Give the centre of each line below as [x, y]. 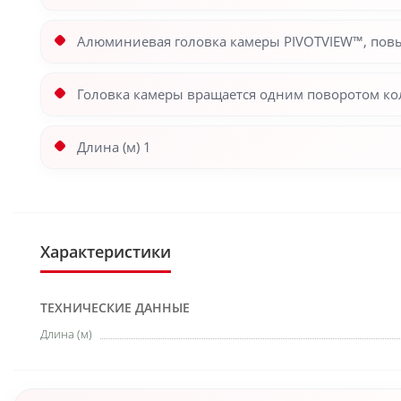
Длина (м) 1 [114, 147]
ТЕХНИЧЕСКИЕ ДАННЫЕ [115, 307]
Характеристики [106, 252]
